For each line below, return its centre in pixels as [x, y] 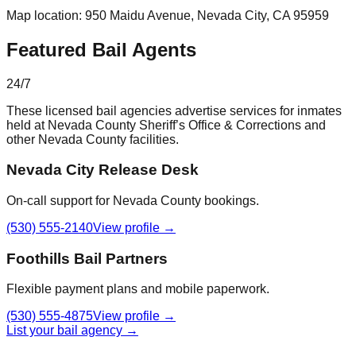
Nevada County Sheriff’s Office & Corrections [174, 125]
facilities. [153, 139]
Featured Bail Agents [101, 49]
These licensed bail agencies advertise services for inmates [174, 110]
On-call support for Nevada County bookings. [133, 200]
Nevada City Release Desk [103, 170]
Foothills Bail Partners [87, 258]
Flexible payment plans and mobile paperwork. [138, 289]
